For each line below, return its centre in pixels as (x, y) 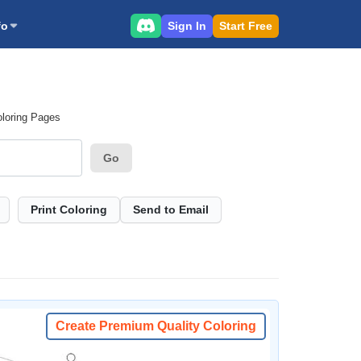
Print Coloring (69, 210)
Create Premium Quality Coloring (156, 326)
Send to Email (171, 210)
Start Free (246, 25)
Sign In (187, 25)
